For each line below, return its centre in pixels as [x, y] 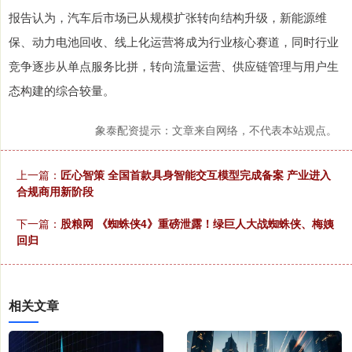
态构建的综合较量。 [62, 90]
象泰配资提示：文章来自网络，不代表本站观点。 [216, 130]
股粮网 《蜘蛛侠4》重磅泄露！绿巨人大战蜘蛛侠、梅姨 [197, 224]
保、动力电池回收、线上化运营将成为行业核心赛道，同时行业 [174, 42]
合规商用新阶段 [55, 191]
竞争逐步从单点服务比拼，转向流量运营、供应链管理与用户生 [174, 66]
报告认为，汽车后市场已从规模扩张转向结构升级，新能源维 [168, 17]
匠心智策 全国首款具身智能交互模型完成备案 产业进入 [196, 175]
